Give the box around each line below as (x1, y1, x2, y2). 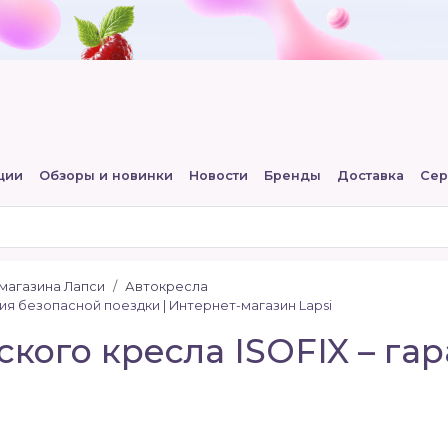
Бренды (263, 168, 321, 183)
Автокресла (125, 279, 208, 294)
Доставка (336, 168, 404, 183)
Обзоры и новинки (38, 168, 173, 183)
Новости (188, 168, 248, 183)
